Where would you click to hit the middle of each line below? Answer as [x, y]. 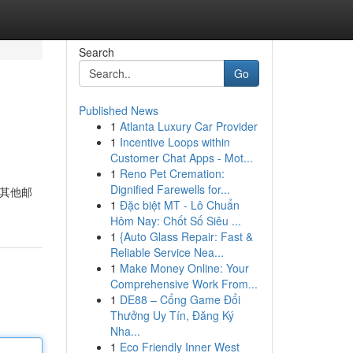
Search [96, 52]
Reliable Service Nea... [167, 252]
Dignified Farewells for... [170, 189]
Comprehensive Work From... [184, 284]
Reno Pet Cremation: [172, 173]
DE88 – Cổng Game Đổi [180, 299]
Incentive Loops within [175, 142]
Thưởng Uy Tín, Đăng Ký [172, 315]
